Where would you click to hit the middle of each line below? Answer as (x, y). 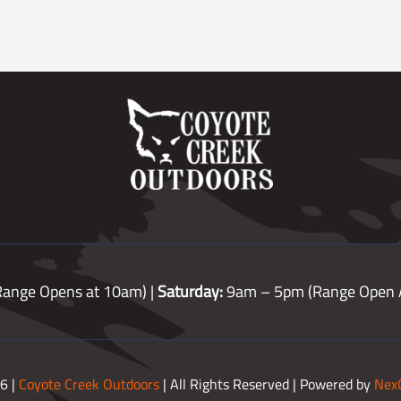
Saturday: (190, 292)
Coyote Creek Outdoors (89, 384)
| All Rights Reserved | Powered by (267, 384)
